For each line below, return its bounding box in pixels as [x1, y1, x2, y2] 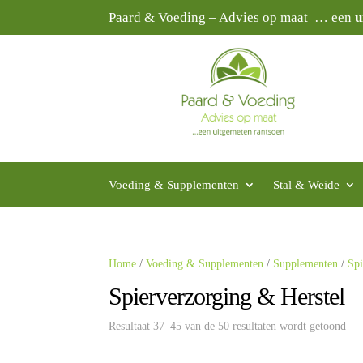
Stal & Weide [273, 178, 340, 191]
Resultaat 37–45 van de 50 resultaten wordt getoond [109, 320, 347, 332]
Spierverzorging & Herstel [109, 283, 345, 310]
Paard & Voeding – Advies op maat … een [109, 10, 356, 25]
